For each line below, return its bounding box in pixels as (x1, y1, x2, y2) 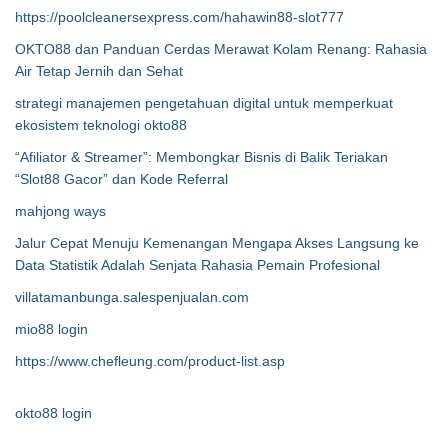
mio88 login (15, 321, 88, 337)
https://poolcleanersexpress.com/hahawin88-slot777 (15, 9, 344, 25)
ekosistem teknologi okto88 (15, 117, 187, 133)
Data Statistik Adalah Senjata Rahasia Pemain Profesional (15, 257, 380, 273)
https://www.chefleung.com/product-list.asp (15, 353, 285, 369)
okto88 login (15, 405, 92, 421)
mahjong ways (15, 203, 106, 219)
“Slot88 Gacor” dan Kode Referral (15, 171, 228, 187)
